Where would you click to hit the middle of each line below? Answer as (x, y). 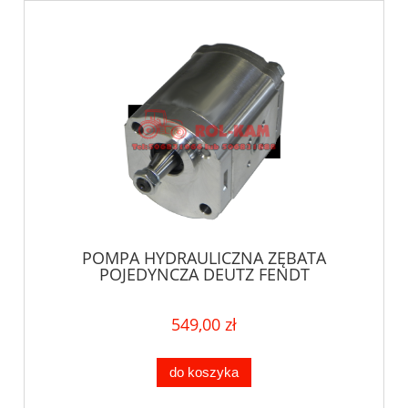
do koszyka (204, 372)
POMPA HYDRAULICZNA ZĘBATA (204, 257)
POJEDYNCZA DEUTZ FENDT (204, 274)
